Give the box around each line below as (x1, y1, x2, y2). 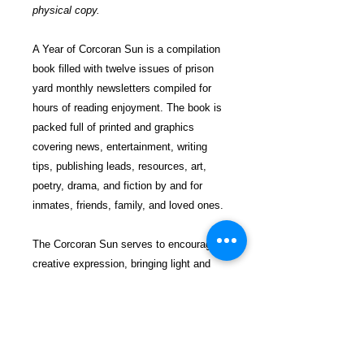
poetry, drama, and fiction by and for (32, 180, 202, 192)
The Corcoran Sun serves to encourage (32, 238, 217, 250)
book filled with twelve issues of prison (32, 63, 214, 75)
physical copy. (32, 4, 100, 16)
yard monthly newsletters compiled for (32, 82, 211, 94)
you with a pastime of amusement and (32, 297, 212, 309)
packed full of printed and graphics (32, 121, 194, 133)
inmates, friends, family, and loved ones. (32, 199, 223, 211)
